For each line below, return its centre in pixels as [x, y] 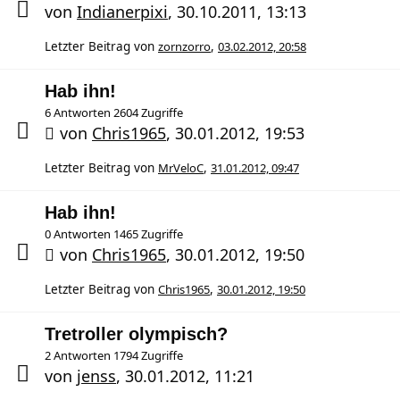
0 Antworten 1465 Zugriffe [114, 234]
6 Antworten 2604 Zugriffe [114, 112]
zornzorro [184, 46]
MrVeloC [181, 168]
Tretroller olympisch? [136, 334]
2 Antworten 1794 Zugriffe [114, 355]
